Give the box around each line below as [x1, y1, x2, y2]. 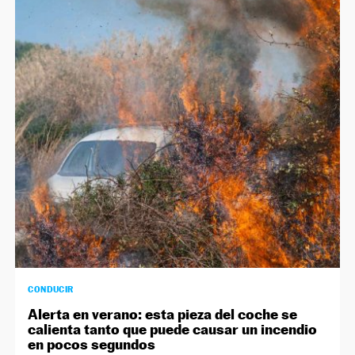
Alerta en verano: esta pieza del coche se [28, 306, 298, 323]
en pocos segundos [28, 336, 156, 353]
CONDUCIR [28, 284, 74, 296]
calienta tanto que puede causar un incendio [28, 321, 318, 338]
